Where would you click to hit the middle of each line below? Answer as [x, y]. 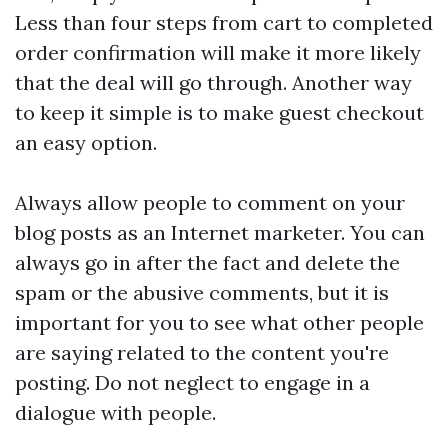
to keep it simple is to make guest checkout [219, 112]
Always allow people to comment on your [210, 202]
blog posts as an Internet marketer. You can [220, 232]
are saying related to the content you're [202, 352]
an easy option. [86, 142]
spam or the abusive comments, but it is [202, 292]
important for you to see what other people [219, 322]
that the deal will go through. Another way [213, 82]
